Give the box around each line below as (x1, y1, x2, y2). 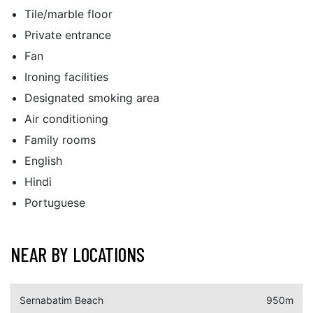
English (24, 154, 62, 168)
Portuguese (24, 196, 85, 210)
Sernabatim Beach (20, 294, 103, 306)
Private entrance (24, 28, 111, 42)
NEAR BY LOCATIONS (10, 242, 145, 266)
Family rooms (24, 133, 96, 147)
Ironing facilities (24, 70, 108, 84)
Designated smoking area (24, 91, 159, 105)
